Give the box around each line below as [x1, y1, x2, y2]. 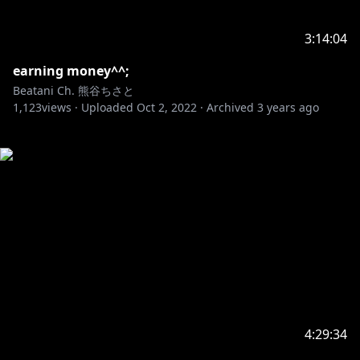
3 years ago [257, 100, 319, 115]
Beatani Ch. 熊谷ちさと [13, 83, 134, 98]
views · [42, 100, 78, 115]
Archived [207, 100, 254, 115]
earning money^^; [13, 62, 129, 80]
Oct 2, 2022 [137, 100, 197, 115]
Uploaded [81, 100, 133, 115]
